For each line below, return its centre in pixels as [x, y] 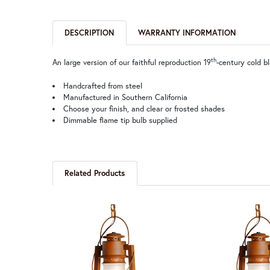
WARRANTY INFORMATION [187, 33]
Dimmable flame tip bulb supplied [120, 120]
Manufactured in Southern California [125, 97]
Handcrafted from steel [102, 86]
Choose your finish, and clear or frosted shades [144, 108]
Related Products [95, 174]
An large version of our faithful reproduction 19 [131, 63]
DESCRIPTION [89, 33]
